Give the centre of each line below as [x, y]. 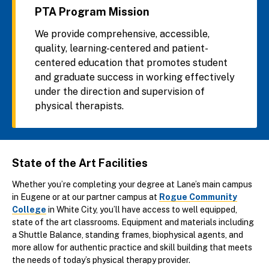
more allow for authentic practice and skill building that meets [132, 247]
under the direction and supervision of [120, 91]
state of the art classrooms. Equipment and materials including [133, 222]
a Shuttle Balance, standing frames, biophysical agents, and [128, 235]
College [29, 210]
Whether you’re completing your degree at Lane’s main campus [132, 184]
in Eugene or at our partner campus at [86, 197]
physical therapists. [80, 106]
